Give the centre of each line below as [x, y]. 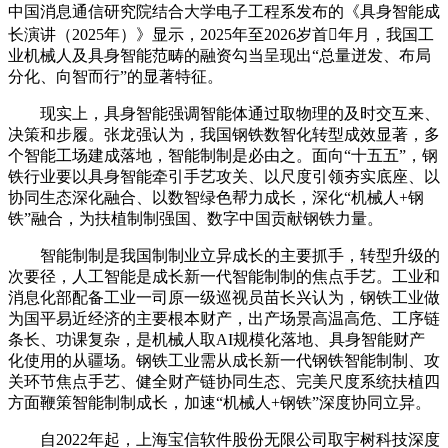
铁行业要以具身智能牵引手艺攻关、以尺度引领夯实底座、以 [224, 176]
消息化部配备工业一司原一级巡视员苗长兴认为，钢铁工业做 [224, 297]
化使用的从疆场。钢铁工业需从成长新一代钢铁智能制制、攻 [224, 360]
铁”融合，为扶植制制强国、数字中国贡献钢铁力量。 [195, 218]
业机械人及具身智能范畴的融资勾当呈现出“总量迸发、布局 [219, 55]
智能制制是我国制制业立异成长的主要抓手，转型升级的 [224, 255]
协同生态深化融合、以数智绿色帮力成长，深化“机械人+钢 [216, 197]
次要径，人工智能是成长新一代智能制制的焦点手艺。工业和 [224, 276]
